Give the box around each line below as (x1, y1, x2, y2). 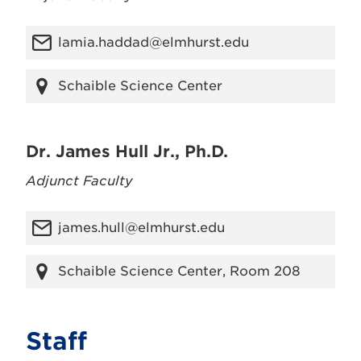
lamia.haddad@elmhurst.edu (58, 35, 249, 50)
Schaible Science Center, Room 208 (58, 263, 301, 279)
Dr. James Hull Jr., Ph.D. (26, 142, 228, 161)
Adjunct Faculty (26, 173, 133, 189)
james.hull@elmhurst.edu (58, 220, 225, 235)
